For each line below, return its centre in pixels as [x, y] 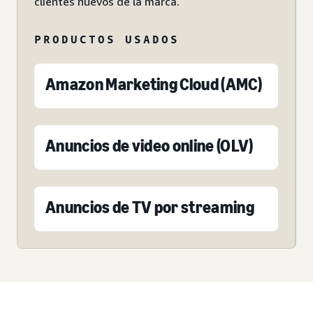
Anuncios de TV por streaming [150, 208]
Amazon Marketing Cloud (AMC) [154, 85]
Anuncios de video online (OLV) [150, 146]
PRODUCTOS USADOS [107, 39]
